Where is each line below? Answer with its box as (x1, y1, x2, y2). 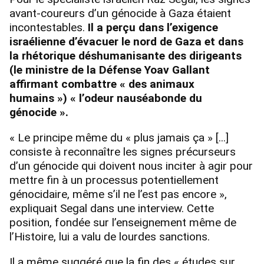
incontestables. (9, 20, 88, 34)
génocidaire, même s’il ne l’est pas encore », (9, 187, 227, 201)
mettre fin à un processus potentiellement (9, 173, 219, 187)
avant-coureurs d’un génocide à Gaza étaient (9, 6, 231, 20)
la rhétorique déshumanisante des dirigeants (9, 48, 242, 62)
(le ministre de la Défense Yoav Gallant (9, 62, 210, 77)
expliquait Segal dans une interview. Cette (9, 201, 214, 215)
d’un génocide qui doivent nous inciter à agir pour (9, 159, 253, 173)
